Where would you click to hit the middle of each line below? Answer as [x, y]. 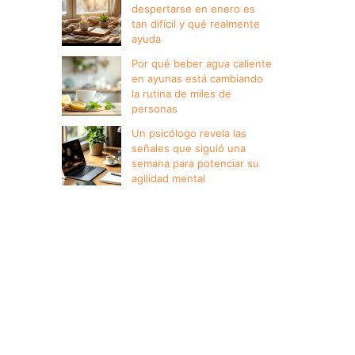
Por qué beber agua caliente [202, 64]
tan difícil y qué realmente [196, 24]
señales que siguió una [189, 149]
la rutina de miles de [181, 94]
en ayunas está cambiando [197, 79]
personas [155, 109]
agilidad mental [168, 179]
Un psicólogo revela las [189, 134]
